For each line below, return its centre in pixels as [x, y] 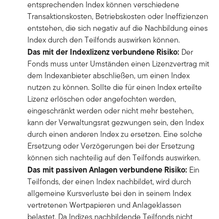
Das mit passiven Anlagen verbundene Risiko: [108, 170]
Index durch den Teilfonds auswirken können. [105, 40]
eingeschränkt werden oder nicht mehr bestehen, [110, 111]
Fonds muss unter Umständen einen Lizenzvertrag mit [118, 64]
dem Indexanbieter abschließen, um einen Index [109, 76]
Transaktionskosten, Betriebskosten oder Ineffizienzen [118, 17]
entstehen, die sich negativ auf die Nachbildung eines [118, 28]
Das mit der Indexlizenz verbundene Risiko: [104, 52]
